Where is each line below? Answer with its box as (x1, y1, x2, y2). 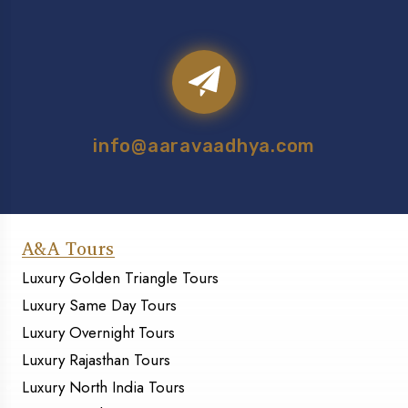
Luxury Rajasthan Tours (22, 349, 170, 372)
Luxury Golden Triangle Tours (22, 267, 219, 290)
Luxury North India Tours (22, 376, 185, 399)
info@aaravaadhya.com (93, 135, 315, 158)
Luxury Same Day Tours (22, 294, 177, 317)
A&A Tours (22, 233, 115, 264)
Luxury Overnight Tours (22, 321, 175, 344)
